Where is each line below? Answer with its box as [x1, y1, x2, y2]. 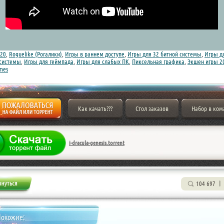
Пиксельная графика [132, 58, 184, 65]
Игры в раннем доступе [65, 50, 124, 57]
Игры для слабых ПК [76, 58, 129, 65]
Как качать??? [78, 105, 112, 112]
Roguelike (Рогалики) [9, 50, 62, 57]
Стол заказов [135, 105, 168, 112]
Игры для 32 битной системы [127, 50, 201, 57]
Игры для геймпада [24, 58, 73, 65]
